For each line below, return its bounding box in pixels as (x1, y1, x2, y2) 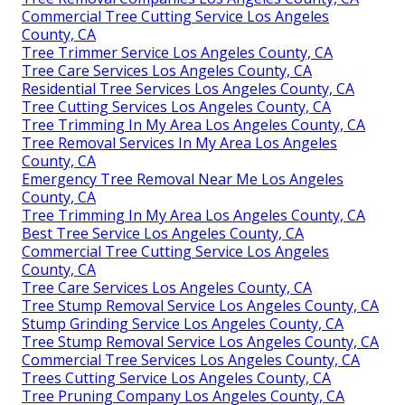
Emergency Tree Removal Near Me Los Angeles (22, 168, 344, 189)
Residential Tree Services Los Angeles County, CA (22, 78, 354, 99)
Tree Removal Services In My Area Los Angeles (22, 132, 337, 153)
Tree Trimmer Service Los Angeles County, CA (22, 42, 333, 62)
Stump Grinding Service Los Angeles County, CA (22, 313, 344, 334)
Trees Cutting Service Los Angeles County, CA (22, 367, 331, 388)
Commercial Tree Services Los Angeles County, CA (22, 349, 360, 370)
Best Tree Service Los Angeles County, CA (22, 222, 304, 243)
